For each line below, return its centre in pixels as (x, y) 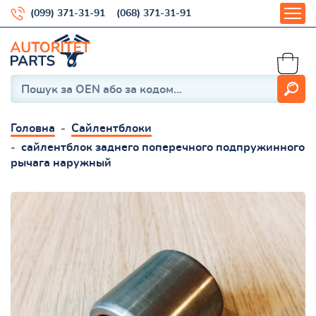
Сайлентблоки (111, 128)
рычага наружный (61, 163)
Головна (33, 128)
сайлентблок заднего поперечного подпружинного (163, 147)
